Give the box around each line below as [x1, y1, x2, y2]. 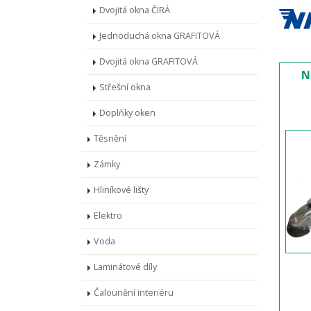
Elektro [94, 210, 122, 221]
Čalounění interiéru [94, 287, 174, 299]
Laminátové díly [94, 261, 157, 273]
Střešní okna [99, 81, 151, 93]
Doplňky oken [99, 107, 155, 119]
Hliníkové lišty [94, 184, 149, 196]
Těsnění [94, 133, 126, 144]
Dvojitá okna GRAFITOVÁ [99, 56, 198, 67]
